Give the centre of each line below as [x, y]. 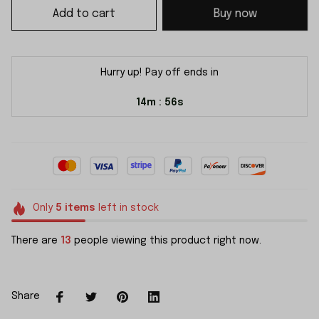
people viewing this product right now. [166, 240]
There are [36, 240]
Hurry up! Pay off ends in [159, 73]
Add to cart [84, 14]
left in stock [127, 208]
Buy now [235, 14]
